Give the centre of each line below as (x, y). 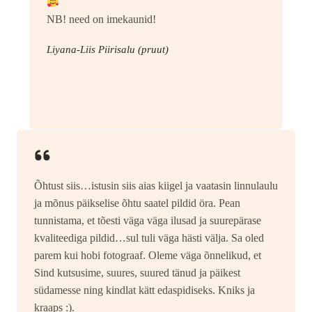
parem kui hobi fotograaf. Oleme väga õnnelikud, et (148, 256)
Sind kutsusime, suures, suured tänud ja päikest (137, 273)
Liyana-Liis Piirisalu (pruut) (108, 50)
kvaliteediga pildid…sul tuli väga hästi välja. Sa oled (149, 238)
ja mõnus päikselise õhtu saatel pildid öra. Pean (137, 203)
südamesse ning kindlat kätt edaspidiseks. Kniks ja (145, 290)
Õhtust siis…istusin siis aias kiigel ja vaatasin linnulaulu (156, 186)
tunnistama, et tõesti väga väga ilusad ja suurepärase (148, 221)
